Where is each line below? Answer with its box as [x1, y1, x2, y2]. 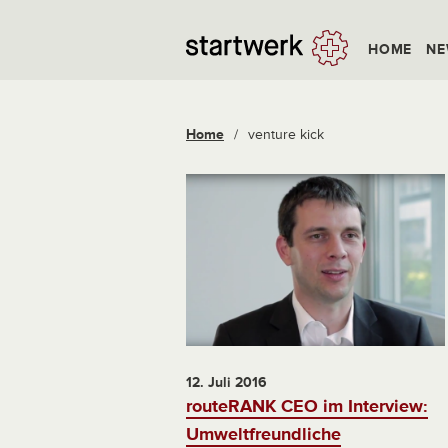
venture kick [248, 126, 324, 143]
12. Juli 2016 [186, 374, 267, 392]
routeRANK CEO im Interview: [186, 395, 428, 418]
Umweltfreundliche [186, 423, 341, 446]
